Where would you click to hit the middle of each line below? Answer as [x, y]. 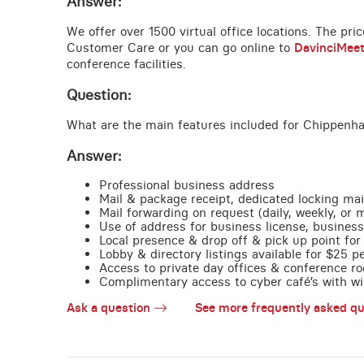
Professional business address [186, 185]
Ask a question [108, 308]
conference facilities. [126, 64]
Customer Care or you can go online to [180, 48]
